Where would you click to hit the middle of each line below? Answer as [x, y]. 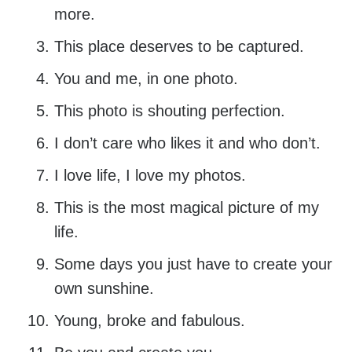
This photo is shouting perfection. [169, 111]
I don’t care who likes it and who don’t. [187, 143]
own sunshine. [104, 289]
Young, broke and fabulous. [149, 321]
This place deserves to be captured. [179, 47]
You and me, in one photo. [146, 79]
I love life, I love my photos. [150, 176]
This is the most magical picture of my [186, 208]
